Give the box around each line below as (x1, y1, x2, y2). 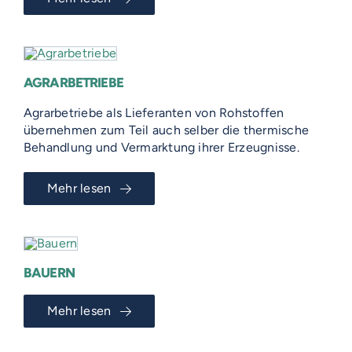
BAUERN (24, 265, 75, 280)
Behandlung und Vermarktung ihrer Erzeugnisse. (24, 140, 299, 155)
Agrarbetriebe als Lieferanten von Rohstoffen (24, 105, 284, 120)
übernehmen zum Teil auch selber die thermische (24, 123, 310, 137)
